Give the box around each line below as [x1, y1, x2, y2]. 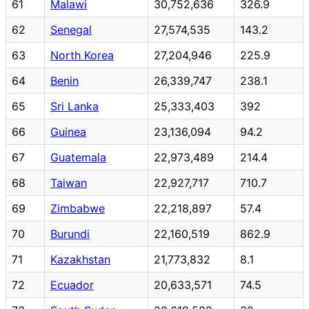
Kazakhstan [50, 252, 110, 266]
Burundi [50, 226, 90, 241]
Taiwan [50, 175, 87, 190]
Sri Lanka [50, 99, 99, 113]
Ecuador [50, 277, 94, 292]
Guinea [50, 124, 86, 139]
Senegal [50, 22, 92, 37]
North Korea [50, 48, 114, 62]
